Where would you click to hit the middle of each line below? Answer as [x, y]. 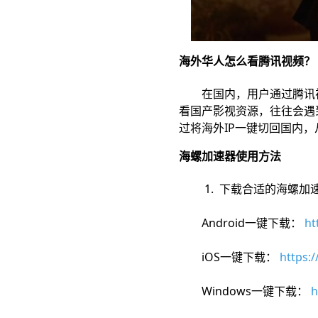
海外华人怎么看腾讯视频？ [247, 61]
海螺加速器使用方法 [230, 156]
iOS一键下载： [229, 257]
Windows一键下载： [245, 291]
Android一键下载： [242, 223]
